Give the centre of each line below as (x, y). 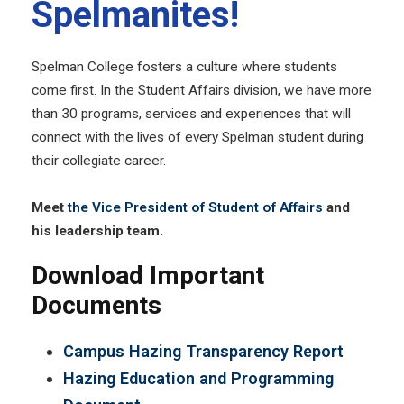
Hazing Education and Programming (198, 378)
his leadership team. (97, 230)
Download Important (148, 275)
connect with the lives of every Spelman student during (197, 137)
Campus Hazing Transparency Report (203, 351)
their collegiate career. (99, 160)
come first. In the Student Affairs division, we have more (202, 90)
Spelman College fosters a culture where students (184, 66)
